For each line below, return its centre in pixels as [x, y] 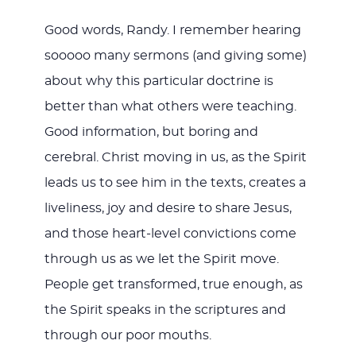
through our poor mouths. [128, 336]
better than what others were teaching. [170, 107]
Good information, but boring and [151, 132]
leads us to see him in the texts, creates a [175, 183]
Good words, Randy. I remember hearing [172, 31]
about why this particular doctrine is [159, 81]
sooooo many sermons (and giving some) [175, 56]
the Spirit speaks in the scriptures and [165, 310]
